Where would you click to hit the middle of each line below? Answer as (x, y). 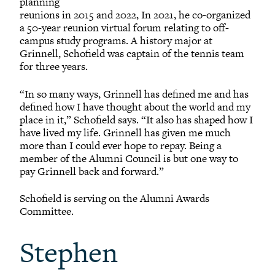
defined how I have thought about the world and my (135, 107)
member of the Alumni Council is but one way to (129, 158)
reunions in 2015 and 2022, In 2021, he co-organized (135, 15)
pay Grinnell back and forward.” (92, 171)
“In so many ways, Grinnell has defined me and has (134, 94)
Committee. (48, 211)
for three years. (55, 67)
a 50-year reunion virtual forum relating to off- (124, 28)
